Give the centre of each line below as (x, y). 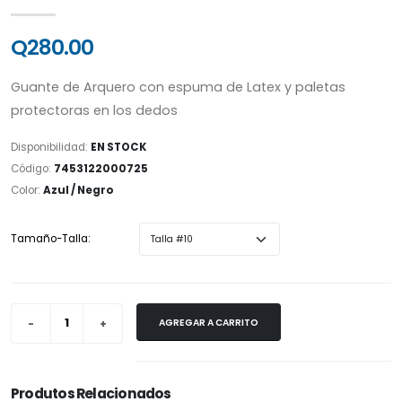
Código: (32, 168)
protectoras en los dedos (94, 110)
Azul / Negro (79, 190)
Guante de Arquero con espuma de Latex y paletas (178, 87)
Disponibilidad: (51, 147)
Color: (27, 190)
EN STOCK (118, 147)
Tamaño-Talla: (51, 238)
